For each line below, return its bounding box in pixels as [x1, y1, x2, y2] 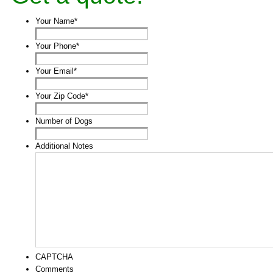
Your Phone [35, 41, 76, 51]
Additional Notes [35, 141, 93, 151]
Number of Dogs [35, 116, 93, 126]
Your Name [35, 16, 74, 26]
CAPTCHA [35, 252, 73, 261]
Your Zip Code [35, 91, 85, 101]
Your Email [35, 66, 74, 76]
